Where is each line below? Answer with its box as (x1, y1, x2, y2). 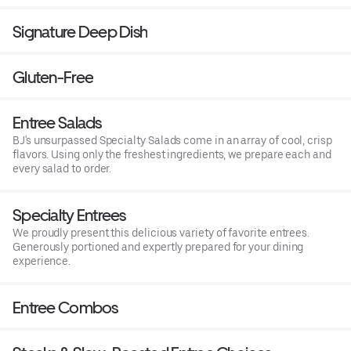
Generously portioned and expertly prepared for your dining (13, 241, 304, 254)
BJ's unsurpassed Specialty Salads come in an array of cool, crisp (13, 134, 332, 147)
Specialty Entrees (13, 205, 126, 226)
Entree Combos (13, 298, 118, 318)
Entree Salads (13, 113, 102, 133)
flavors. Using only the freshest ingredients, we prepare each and (13, 148, 331, 161)
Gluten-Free (13, 67, 94, 88)
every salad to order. (13, 162, 112, 175)
